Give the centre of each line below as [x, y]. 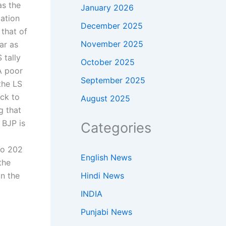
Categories [116, 128]
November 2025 [112, 44]
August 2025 [105, 98]
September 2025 [113, 80]
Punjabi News [106, 212]
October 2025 [108, 62]
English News [106, 157]
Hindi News [102, 175]
